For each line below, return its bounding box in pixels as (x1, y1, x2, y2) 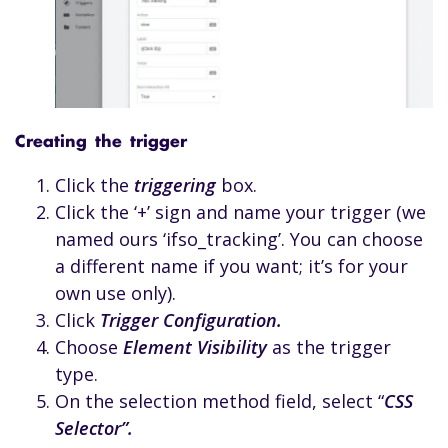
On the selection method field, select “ (55, 389, 384, 414)
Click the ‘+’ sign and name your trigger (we (55, 200, 426, 225)
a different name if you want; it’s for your (55, 254, 408, 279)
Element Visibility (123, 335, 267, 360)
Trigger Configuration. (100, 308, 282, 333)
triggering (134, 173, 216, 198)
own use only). (55, 281, 176, 306)
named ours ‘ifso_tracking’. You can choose (55, 227, 423, 252)
